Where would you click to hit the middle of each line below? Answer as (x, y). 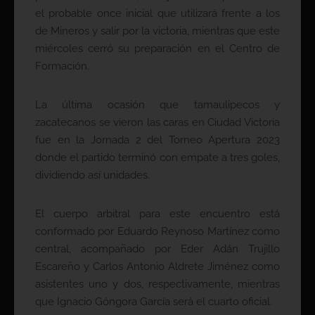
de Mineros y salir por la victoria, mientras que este (157, 31)
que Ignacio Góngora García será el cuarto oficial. (154, 302)
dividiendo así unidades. (92, 175)
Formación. (62, 66)
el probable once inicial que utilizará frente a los (157, 14)
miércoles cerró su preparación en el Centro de (157, 49)
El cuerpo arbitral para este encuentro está (157, 214)
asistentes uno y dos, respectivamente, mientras (157, 284)
